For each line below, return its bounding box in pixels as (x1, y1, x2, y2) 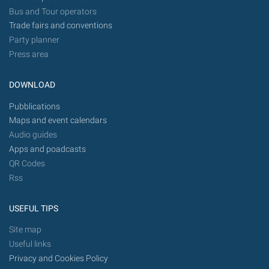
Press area (9, 49, 49, 60)
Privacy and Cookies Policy (9, 253, 108, 264)
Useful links (9, 239, 51, 250)
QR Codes (9, 159, 45, 169)
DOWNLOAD (9, 80, 55, 91)
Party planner (9, 35, 59, 46)
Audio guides (9, 130, 57, 141)
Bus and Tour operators (9, 6, 97, 17)
